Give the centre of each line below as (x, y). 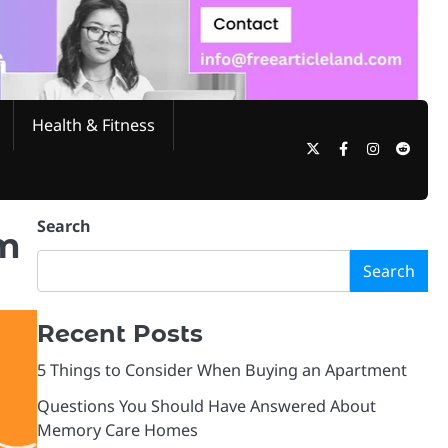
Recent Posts (119, 333)
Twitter (342, 147)
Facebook (379, 147)
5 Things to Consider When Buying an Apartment (221, 369)
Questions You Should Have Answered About (206, 405)
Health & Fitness (93, 124)
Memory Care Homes (117, 429)
